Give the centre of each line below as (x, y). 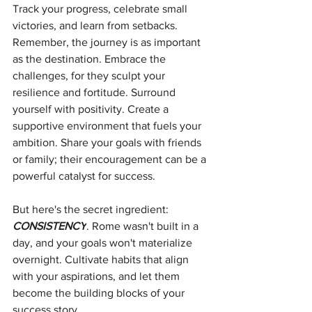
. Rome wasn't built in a (144, 226)
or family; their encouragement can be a (111, 159)
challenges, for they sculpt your (90, 76)
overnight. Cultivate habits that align (102, 260)
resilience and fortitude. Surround (95, 93)
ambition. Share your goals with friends (108, 143)
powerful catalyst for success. (84, 176)
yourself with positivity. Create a (92, 109)
